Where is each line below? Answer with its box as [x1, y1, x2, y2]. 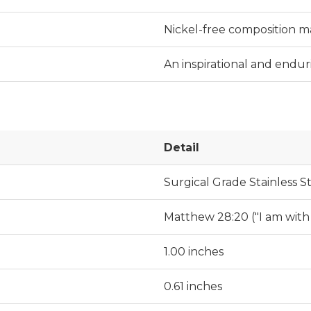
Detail [164, 140, 199, 154]
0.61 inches [164, 279, 222, 293]
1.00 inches [164, 244, 224, 258]
